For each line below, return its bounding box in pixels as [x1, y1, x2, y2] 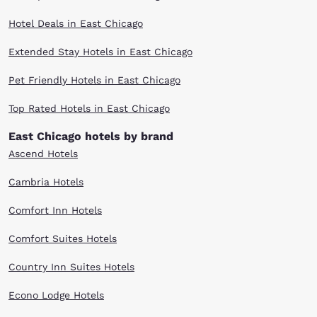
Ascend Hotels [8, 148, 78, 159]
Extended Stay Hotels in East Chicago [8, 46, 192, 57]
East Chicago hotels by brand [8, 129, 173, 143]
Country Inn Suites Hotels [8, 261, 134, 272]
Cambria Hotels [8, 176, 83, 188]
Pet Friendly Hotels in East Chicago [8, 74, 180, 86]
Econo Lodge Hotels [8, 289, 104, 301]
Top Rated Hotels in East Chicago [8, 103, 170, 114]
